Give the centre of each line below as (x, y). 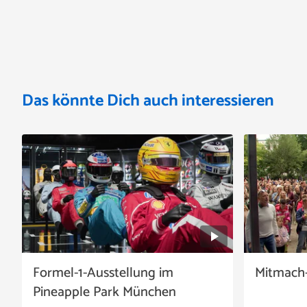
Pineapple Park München (105, 293)
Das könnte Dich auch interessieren (148, 101)
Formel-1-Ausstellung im (103, 273)
